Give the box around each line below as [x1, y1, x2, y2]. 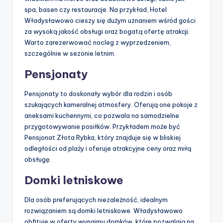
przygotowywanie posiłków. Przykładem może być [24, 122, 180, 131]
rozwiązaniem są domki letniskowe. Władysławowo [24, 207, 183, 215]
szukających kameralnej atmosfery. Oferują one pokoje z [24, 101, 198, 109]
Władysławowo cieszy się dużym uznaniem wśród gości [24, 16, 196, 25]
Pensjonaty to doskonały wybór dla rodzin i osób [24, 90, 172, 98]
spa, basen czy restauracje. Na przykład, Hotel [24, 5, 167, 14]
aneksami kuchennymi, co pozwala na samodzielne [24, 111, 179, 120]
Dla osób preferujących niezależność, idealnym [24, 196, 168, 204]
